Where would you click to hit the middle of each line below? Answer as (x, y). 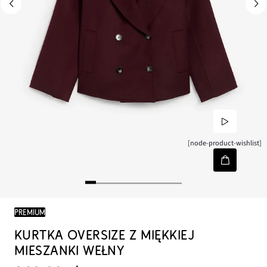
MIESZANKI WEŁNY (69, 251)
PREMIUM (30, 212)
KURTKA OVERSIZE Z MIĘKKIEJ (104, 235)
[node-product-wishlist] (225, 143)
